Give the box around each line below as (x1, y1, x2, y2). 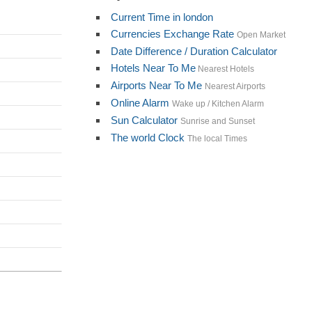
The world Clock (110, 131, 185, 143)
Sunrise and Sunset (180, 116, 255, 126)
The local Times (187, 133, 247, 143)
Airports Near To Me (110, 79, 202, 91)
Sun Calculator (110, 114, 178, 126)
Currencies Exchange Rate (110, 27, 234, 40)
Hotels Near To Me (110, 61, 196, 74)
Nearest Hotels (195, 63, 254, 74)
